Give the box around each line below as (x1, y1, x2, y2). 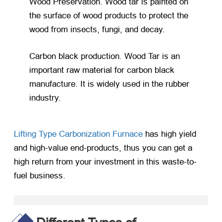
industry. (29, 93, 61, 103)
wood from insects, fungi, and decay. (29, 25, 166, 35)
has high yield (143, 129, 196, 139)
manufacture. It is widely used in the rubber (29, 79, 190, 89)
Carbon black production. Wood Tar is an (29, 51, 180, 61)
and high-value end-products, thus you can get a (14, 143, 192, 153)
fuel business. (14, 170, 65, 180)
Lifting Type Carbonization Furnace (14, 129, 143, 139)
